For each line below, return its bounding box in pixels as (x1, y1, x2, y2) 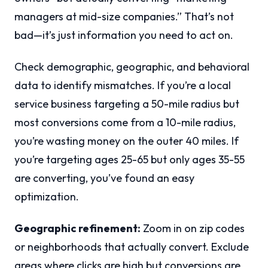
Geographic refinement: (14, 221, 141, 236)
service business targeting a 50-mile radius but (14, 97, 239, 111)
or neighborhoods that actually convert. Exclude (14, 240, 249, 254)
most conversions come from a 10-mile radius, (14, 115, 236, 130)
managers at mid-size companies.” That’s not (14, 10, 234, 24)
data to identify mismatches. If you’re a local (14, 78, 231, 93)
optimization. (14, 190, 79, 204)
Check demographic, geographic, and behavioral (14, 60, 249, 74)
